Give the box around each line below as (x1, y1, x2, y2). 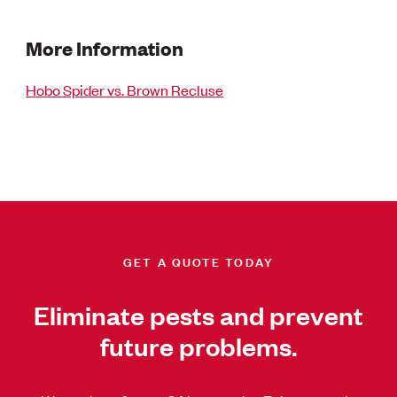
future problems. (99, 329, 297, 362)
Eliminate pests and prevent (33, 298, 363, 331)
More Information (26, 34, 184, 60)
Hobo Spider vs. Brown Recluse (26, 79, 224, 99)
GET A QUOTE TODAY (123, 251, 274, 270)
